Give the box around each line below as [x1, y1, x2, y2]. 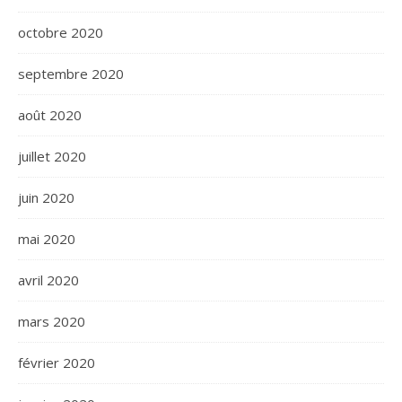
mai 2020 [18, 230, 75, 249]
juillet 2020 [18, 147, 86, 166]
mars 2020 [18, 312, 85, 331]
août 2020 [18, 106, 82, 125]
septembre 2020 [18, 65, 124, 83]
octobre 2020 [18, 23, 103, 42]
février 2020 [18, 354, 95, 372]
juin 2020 [18, 188, 74, 207]
